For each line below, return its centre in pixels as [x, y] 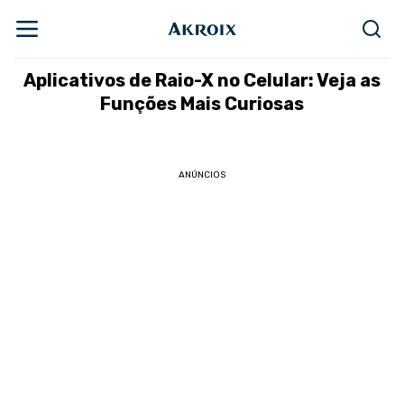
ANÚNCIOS [202, 175]
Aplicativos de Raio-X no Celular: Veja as [202, 80]
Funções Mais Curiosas [202, 104]
